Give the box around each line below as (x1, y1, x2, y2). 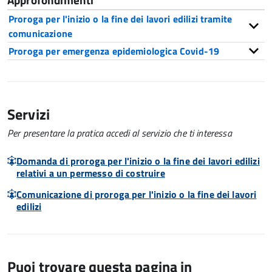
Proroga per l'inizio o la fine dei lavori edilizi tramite (8, 12, 233, 26)
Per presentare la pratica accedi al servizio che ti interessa (7, 126, 232, 140)
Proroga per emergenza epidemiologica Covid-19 (8, 44, 220, 58)
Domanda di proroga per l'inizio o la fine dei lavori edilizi (16, 154, 260, 168)
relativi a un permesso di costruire (16, 166, 165, 180)
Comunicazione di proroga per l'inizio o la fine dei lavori (16, 187, 257, 202)
